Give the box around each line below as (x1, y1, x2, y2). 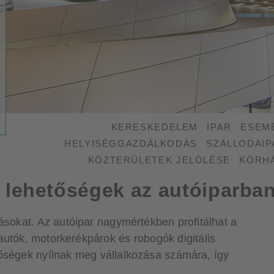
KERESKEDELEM (111, 122, 199, 132)
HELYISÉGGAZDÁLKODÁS (64, 138, 198, 149)
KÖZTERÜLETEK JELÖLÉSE (87, 155, 231, 165)
